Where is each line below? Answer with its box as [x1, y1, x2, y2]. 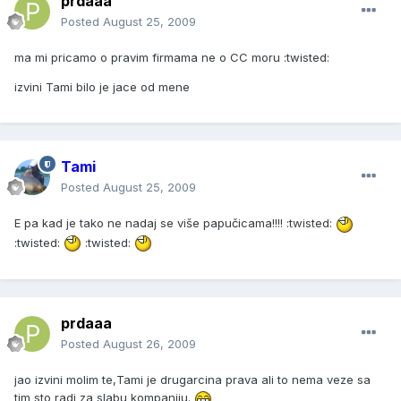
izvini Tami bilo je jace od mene [14, 80, 190, 95]
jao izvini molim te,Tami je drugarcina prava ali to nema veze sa [14, 372, 371, 388]
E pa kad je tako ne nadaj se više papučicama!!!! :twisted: [14, 216, 336, 231]
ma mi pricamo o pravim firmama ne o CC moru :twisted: [14, 50, 329, 65]
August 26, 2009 [103, 337, 196, 352]
